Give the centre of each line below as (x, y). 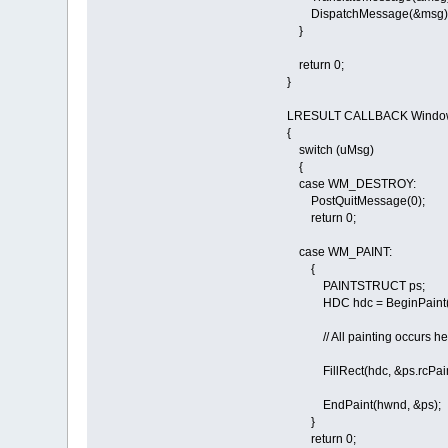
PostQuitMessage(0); (355, 201)
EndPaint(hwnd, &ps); (363, 405)
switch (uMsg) (330, 150)
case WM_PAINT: (339, 252)
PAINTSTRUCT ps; (355, 286)
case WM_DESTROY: (351, 184)
